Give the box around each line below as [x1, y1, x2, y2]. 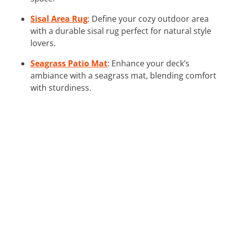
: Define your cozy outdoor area [88, 13, 209, 24]
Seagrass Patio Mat [30, 57, 107, 69]
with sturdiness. [30, 82, 91, 93]
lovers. [30, 37, 56, 49]
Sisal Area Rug [30, 13, 88, 24]
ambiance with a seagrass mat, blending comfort [30, 69, 216, 81]
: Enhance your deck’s [107, 57, 190, 69]
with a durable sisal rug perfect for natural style [30, 25, 211, 36]
